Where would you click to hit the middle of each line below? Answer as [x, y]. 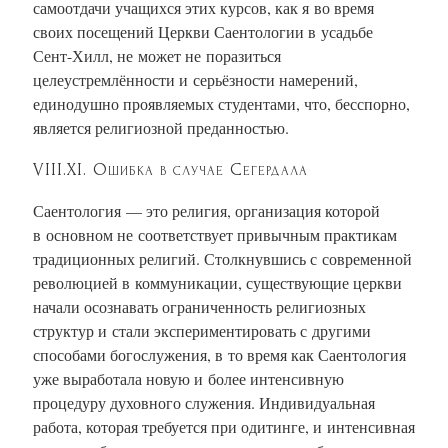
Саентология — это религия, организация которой [206, 210]
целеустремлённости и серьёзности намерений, [195, 79]
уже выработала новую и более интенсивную [188, 378]
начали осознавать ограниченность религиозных [199, 306]
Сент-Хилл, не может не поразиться [157, 55]
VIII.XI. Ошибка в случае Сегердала [170, 169]
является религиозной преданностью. [161, 127]
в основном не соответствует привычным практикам [215, 234]
